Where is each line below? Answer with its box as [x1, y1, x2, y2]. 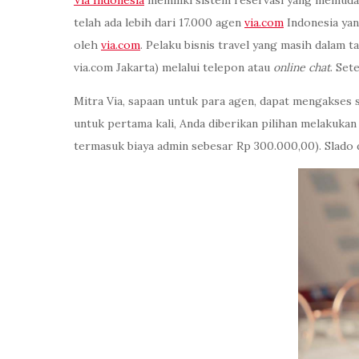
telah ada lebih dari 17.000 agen [74, 15, 244, 30]
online [273, 60, 305, 75]
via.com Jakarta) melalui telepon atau [74, 60, 273, 75]
